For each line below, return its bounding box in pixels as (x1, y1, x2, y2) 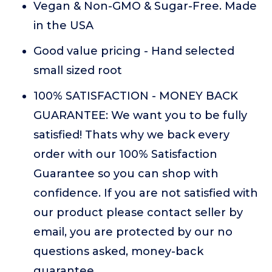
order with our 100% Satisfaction (33, 148, 217, 161)
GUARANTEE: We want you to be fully (33, 109, 247, 122)
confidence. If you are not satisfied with (33, 186, 258, 200)
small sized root (33, 64, 122, 77)
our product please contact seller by (33, 206, 243, 219)
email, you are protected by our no (33, 225, 233, 239)
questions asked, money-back (33, 245, 203, 258)
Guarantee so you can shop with (33, 167, 219, 180)
